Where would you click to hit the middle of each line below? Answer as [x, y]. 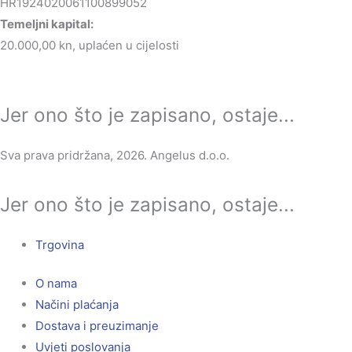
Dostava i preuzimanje [97, 326]
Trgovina [60, 244]
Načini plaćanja [77, 305]
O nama [56, 284]
